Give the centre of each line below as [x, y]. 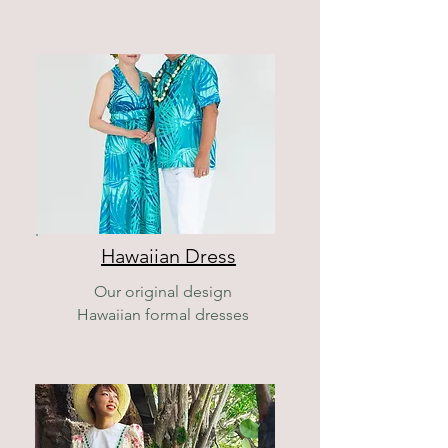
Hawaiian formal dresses [163, 314]
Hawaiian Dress [168, 256]
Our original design [163, 291]
